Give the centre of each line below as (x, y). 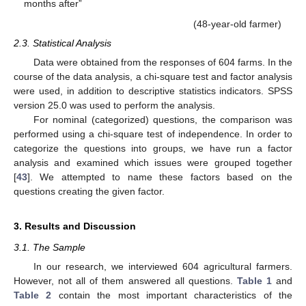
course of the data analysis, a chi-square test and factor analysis (153, 76)
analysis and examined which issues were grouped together (153, 162)
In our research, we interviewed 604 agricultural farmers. (163, 267)
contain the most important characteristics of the (172, 295)
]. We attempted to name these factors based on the (160, 177)
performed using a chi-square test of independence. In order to (153, 134)
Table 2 (33, 295)
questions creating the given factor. (89, 191)
